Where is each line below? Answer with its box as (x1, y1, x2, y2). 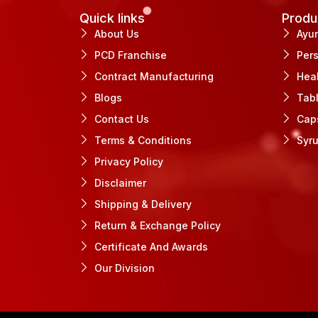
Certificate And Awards (94, 241, 209, 253)
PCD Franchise (94, 49, 168, 62)
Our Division (94, 262, 155, 275)
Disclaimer (94, 177, 147, 190)
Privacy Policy (94, 155, 164, 168)
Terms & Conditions (94, 134, 192, 147)
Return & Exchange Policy (94, 219, 221, 232)
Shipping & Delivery (94, 198, 192, 211)
